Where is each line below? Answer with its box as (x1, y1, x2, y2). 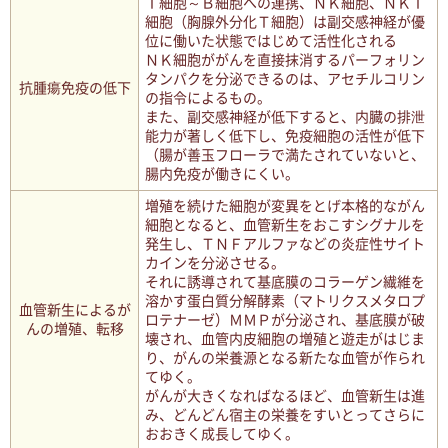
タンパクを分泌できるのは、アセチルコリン (145, 71, 425, 87)
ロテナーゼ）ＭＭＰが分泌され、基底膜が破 (145, 312, 425, 328)
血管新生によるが (18, 302, 131, 318)
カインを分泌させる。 (145, 255, 285, 271)
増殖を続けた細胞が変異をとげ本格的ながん (145, 198, 425, 214)
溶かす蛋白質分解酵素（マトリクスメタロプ (145, 293, 425, 309)
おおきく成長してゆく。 (145, 426, 299, 442)
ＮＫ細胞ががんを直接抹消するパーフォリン (145, 52, 425, 68)
